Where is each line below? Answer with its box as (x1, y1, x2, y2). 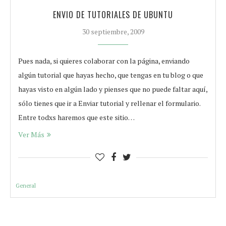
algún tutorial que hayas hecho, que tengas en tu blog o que (18, 70, 203, 80)
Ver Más (18, 130, 44, 139)
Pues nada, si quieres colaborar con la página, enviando (18, 56, 190, 66)
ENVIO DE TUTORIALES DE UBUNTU (53, 9, 173, 21)
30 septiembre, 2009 (82, 27, 144, 36)
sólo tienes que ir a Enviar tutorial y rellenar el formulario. (18, 98, 200, 108)
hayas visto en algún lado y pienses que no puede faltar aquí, (18, 84, 207, 94)
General (16, 182, 36, 189)
